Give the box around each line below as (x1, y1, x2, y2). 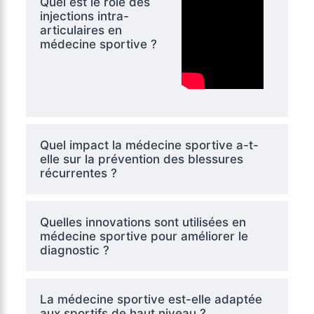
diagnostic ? (39, 243, 109, 258)
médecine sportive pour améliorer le (39, 229, 248, 244)
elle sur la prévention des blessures (39, 152, 243, 167)
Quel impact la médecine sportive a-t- (39, 138, 259, 153)
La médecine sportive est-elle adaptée (39, 292, 262, 307)
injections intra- (39, 9, 129, 24)
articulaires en (39, 23, 122, 38)
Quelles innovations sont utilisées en (39, 215, 246, 230)
